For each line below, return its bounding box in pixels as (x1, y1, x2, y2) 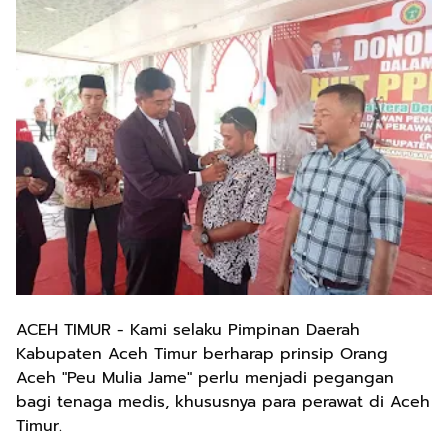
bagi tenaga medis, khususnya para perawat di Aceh (16, 390, 430, 414)
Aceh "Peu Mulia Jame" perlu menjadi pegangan (16, 366, 394, 390)
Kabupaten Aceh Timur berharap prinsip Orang (16, 342, 388, 366)
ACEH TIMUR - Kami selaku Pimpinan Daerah (16, 318, 360, 342)
